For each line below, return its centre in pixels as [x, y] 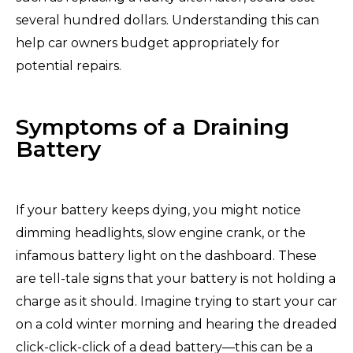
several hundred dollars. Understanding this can [167, 20]
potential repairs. [69, 65]
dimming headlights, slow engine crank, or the [161, 232]
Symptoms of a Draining [152, 126]
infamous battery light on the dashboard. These [166, 255]
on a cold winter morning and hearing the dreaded [176, 324]
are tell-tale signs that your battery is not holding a [176, 278]
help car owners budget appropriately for [148, 43]
